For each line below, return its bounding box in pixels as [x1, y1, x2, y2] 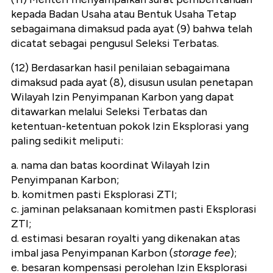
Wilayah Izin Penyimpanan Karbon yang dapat [11, 90, 234, 104]
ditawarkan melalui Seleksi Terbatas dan [11, 104, 207, 118]
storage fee [173, 246, 230, 260]
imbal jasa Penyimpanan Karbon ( [11, 246, 173, 260]
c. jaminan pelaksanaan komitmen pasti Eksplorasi [11, 202, 257, 216]
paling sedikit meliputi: [11, 133, 123, 147]
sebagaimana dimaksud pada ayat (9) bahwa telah [11, 21, 252, 35]
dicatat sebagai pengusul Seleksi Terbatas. [11, 36, 219, 50]
